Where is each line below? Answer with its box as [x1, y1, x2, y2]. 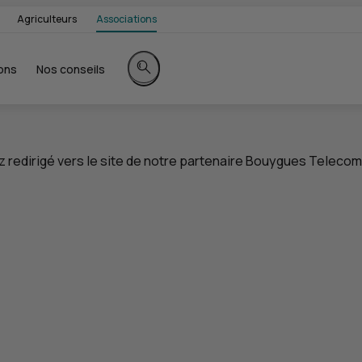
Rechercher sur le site [142, 83, 235, 94]
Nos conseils [36, 61, 105, 77]
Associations [96, 12, 157, 26]
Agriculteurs [17, 12, 77, 26]
